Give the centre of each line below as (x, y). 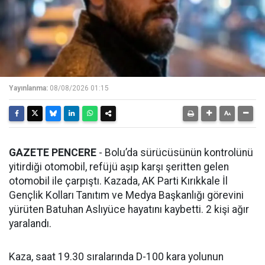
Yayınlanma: (28, 88)
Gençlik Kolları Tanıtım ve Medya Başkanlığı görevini (126, 195)
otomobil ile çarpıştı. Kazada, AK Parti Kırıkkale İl (118, 181)
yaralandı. (30, 223)
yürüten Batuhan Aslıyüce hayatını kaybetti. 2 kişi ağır (129, 209)
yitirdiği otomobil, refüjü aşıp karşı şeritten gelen (119, 167)
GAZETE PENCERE (53, 152)
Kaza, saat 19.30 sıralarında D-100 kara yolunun (116, 256)
